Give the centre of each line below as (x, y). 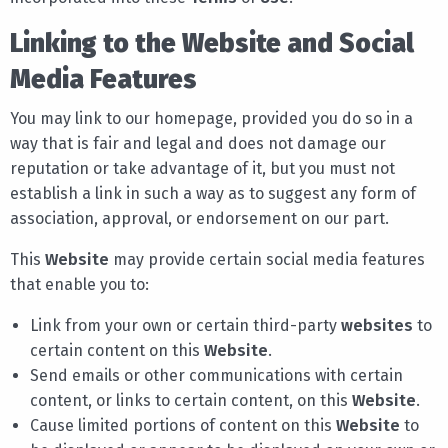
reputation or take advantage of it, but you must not (202, 168)
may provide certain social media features (267, 259)
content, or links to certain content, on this (191, 400)
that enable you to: (79, 284)
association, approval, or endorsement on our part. (199, 218)
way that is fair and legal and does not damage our (198, 143)
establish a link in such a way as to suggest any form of (213, 193)
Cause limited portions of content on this (183, 425)
